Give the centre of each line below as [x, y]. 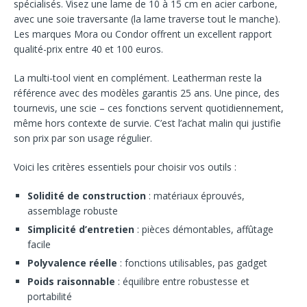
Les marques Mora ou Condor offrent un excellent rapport [143, 34]
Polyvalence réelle [72, 262]
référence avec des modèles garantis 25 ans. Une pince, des [147, 93]
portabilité [50, 296]
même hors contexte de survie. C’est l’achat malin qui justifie [147, 123]
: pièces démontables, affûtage [204, 229]
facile [39, 244]
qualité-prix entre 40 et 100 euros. [88, 49]
